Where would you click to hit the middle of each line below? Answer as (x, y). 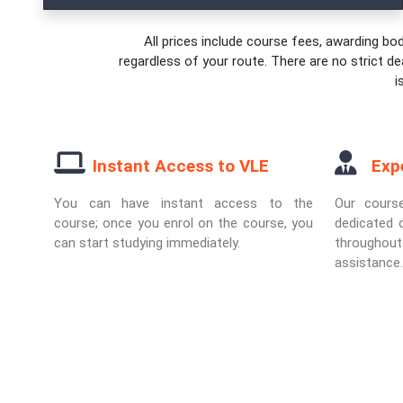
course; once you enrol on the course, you (184, 223)
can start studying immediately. (147, 243)
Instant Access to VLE (181, 166)
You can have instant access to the (184, 203)
